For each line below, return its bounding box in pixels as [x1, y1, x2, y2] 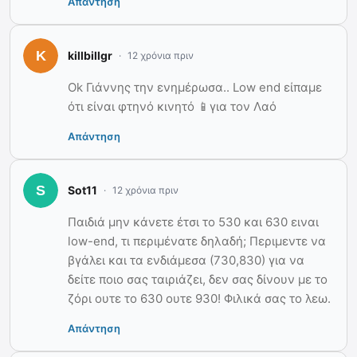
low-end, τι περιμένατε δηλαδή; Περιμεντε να [68, 233, 326, 249]
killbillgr [68, 49, 112, 63]
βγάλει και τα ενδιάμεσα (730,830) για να [68, 252, 304, 268]
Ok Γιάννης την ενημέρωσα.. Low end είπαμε [68, 79, 322, 95]
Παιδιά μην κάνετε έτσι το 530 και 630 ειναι [68, 214, 319, 229]
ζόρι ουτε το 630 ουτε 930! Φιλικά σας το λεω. [68, 290, 331, 306]
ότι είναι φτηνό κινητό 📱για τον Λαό [68, 98, 277, 114]
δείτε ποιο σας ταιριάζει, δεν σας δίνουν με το [68, 271, 328, 287]
